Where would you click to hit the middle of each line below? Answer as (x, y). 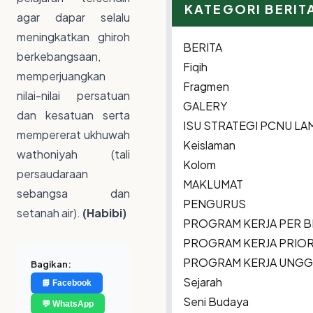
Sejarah (203, 282)
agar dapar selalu (73, 17)
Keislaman (209, 145)
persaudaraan (52, 174)
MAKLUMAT (213, 184)
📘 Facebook (67, 283)
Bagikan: (51, 264)
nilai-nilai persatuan (73, 95)
